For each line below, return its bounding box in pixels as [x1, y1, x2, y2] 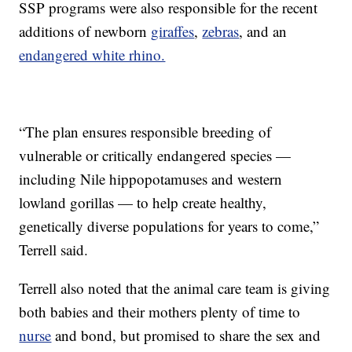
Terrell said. [19, 240, 89, 260]
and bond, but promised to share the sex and [51, 325, 321, 346]
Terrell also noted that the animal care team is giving [19, 278, 331, 299]
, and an [239, 21, 288, 42]
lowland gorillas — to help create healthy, [19, 192, 267, 213]
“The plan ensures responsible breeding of [19, 122, 272, 142]
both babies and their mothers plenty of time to [19, 302, 301, 322]
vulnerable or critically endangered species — [19, 145, 291, 166]
